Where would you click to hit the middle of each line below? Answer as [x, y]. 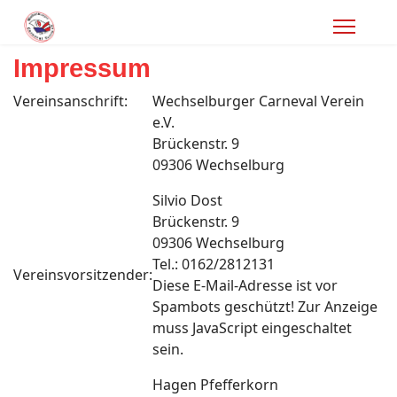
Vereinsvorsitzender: [83, 275]
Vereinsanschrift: [70, 101]
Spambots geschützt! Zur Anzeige [265, 307]
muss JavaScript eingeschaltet [252, 328]
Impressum [82, 68]
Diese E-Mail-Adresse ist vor [245, 285]
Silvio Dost [187, 200]
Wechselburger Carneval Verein [258, 101]
